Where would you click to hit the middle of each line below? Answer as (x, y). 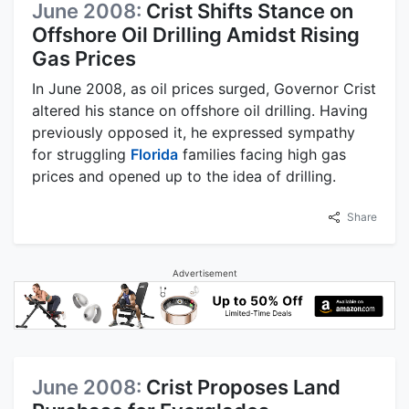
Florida (154, 154)
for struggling (81, 154)
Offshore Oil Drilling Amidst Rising (196, 34)
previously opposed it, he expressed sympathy (194, 132)
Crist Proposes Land (243, 387)
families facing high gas (262, 154)
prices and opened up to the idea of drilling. (184, 176)
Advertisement (204, 273)
